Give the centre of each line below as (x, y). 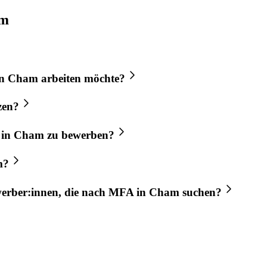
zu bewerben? (79, 135)
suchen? (201, 192)
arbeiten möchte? (82, 78)
